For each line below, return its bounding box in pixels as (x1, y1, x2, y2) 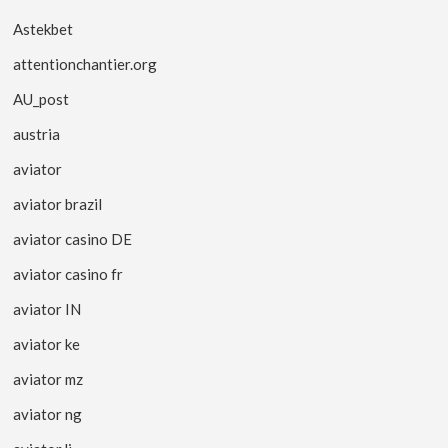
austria (13, 124, 61, 143)
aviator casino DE (13, 229, 133, 248)
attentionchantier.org (13, 54, 158, 73)
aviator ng (13, 404, 83, 423)
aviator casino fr (13, 264, 124, 283)
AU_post (13, 89, 70, 108)
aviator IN (13, 299, 82, 318)
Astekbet (13, 19, 74, 38)
